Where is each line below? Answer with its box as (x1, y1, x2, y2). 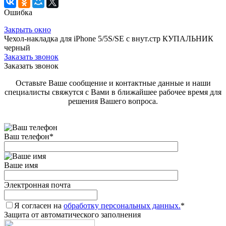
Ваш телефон (4, 132, 49, 141)
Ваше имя (4, 161, 38, 170)
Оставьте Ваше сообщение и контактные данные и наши (15, 79, 211, 88)
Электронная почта (4, 181, 71, 190)
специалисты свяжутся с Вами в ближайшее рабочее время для (5, 88, 221, 97)
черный (4, 43, 30, 52)
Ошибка (4, 8, 32, 17)
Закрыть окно (4, 25, 51, 34)
